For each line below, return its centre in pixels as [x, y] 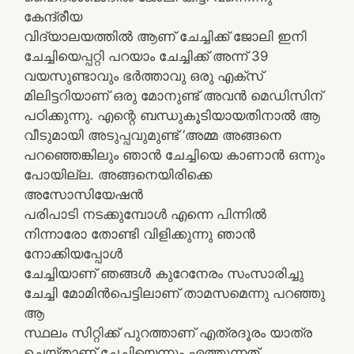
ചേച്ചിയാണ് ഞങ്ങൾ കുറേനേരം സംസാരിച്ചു [164, 273]
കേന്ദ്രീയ [53, 17]
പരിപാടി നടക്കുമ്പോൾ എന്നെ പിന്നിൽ [145, 214]
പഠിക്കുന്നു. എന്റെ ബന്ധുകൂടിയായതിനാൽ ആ [172, 115]
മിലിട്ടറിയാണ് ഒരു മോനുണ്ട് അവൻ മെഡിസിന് [173, 96]
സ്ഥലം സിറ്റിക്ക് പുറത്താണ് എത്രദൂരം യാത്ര [168, 333]
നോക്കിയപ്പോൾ [73, 254]
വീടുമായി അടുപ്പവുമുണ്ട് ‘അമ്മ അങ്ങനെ [153, 135]
